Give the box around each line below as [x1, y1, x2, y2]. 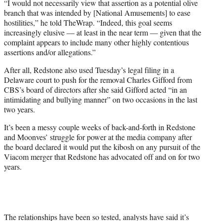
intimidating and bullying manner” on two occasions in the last [4, 94, 197, 105]
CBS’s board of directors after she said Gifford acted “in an [4, 84, 187, 95]
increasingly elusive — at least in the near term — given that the [4, 27, 201, 38]
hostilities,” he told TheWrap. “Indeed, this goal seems [4, 17, 172, 28]
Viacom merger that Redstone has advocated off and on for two [4, 151, 200, 162]
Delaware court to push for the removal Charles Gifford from [4, 74, 192, 85]
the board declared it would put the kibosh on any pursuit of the [4, 142, 200, 152]
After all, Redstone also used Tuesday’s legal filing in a [4, 65, 174, 75]
